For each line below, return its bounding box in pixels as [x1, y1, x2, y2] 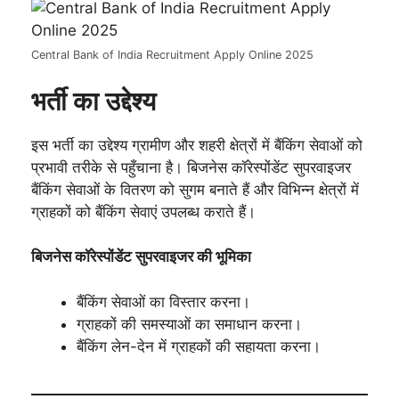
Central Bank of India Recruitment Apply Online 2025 [31, 48, 313, 61]
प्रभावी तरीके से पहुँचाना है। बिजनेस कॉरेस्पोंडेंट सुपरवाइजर [31, 158, 351, 176]
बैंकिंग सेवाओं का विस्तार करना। [77, 292, 250, 311]
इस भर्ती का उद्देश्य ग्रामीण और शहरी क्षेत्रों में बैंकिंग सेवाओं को [31, 135, 362, 154]
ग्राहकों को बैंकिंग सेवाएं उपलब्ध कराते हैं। [31, 202, 256, 221]
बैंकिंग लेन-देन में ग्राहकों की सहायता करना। [77, 337, 321, 355]
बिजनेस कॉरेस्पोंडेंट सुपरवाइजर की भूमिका [31, 248, 251, 265]
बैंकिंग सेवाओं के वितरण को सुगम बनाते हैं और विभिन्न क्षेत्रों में [31, 180, 359, 199]
